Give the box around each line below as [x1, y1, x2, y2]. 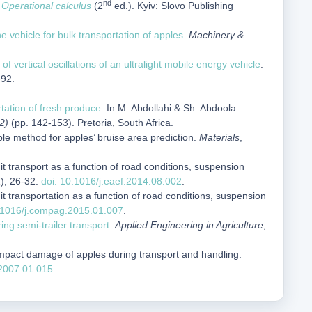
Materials [199, 132, 240, 143]
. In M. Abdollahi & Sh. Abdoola [101, 102, 236, 114]
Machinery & [189, 29, 244, 40]
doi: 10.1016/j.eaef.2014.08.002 [41, 175, 182, 187]
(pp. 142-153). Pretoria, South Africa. [8, 117, 173, 128]
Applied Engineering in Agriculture [115, 219, 263, 231]
